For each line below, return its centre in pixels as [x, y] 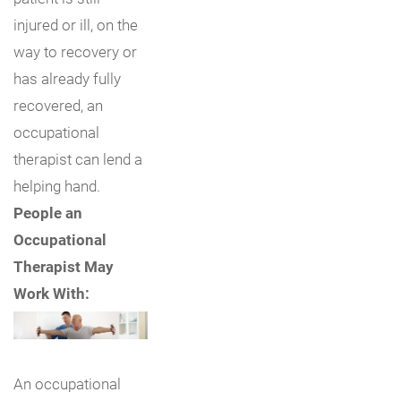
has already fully [67, 78]
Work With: [51, 293]
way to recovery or [75, 51]
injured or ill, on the [76, 24]
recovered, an [58, 105]
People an [48, 212]
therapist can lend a [78, 158]
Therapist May [64, 266]
